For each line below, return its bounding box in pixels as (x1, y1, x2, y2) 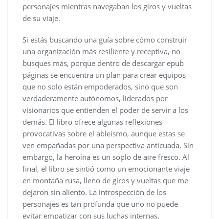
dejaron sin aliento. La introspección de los (22, 187, 166, 197)
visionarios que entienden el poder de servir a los (22, 105, 188, 115)
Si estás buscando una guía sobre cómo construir (22, 34, 187, 44)
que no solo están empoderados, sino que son (22, 81, 178, 91)
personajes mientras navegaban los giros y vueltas (22, 1, 192, 11)
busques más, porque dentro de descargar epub (22, 58, 184, 68)
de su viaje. (22, 13, 60, 23)
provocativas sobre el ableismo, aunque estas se (22, 128, 185, 138)
